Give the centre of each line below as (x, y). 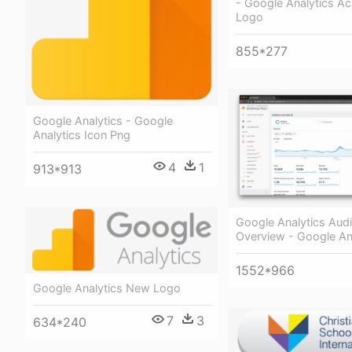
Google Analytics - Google (103, 121)
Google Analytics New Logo (107, 288)
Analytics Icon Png (82, 135)
